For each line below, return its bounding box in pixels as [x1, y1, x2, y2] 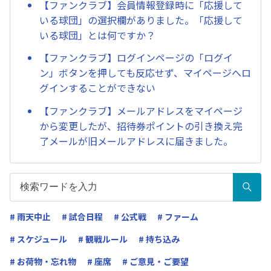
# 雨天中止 [10, 210, 51, 223]
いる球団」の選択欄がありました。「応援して [39, 12, 243, 27]
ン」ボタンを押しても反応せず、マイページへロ [39, 65, 251, 80]
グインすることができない [39, 80, 155, 96]
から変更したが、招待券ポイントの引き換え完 [39, 119, 243, 134]
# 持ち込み [139, 232, 180, 245]
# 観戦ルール [78, 232, 128, 245]
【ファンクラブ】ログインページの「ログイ [39, 50, 233, 65]
